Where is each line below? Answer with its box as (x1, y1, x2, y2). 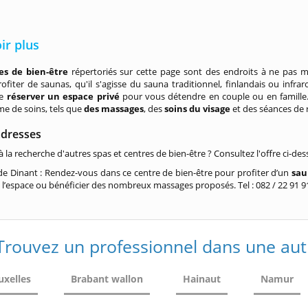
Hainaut (183, 272, 221, 285)
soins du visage (164, 102, 231, 115)
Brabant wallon (71, 272, 144, 285)
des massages (84, 102, 144, 115)
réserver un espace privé (6, 90, 120, 102)
